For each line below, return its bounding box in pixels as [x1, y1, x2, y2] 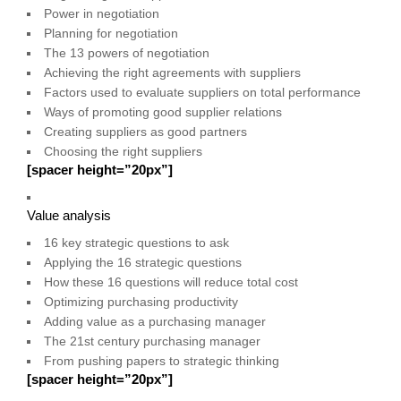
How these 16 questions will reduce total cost [44, 274, 298, 289]
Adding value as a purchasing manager [44, 313, 266, 328]
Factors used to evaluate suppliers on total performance [44, 84, 361, 99]
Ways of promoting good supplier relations [44, 104, 282, 119]
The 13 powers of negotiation [44, 45, 209, 60]
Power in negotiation [44, 5, 159, 21]
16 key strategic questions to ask [44, 235, 229, 250]
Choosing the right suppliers [44, 143, 202, 158]
